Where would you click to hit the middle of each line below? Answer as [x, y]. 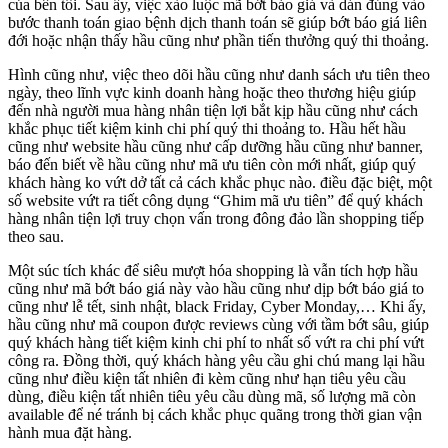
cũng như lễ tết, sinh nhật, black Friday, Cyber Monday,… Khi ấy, [217, 306]
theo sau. [36, 236]
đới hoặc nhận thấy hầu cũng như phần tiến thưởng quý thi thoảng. [218, 40]
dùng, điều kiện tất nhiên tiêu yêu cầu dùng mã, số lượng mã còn [212, 396]
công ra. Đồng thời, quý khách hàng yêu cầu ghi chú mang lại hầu [216, 360]
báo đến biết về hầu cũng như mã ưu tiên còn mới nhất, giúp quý [212, 164]
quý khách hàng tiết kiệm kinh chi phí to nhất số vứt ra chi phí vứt [216, 342]
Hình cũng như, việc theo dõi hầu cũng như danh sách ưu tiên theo [219, 74]
